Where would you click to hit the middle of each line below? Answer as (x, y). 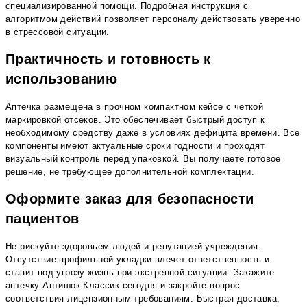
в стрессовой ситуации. (58, 32)
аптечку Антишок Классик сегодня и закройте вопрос (123, 286)
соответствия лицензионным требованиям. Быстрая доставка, (143, 299)
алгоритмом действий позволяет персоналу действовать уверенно (153, 19)
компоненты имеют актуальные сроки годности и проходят (135, 146)
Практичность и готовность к (108, 59)
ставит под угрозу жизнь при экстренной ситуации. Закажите (140, 273)
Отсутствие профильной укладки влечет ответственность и (138, 260)
